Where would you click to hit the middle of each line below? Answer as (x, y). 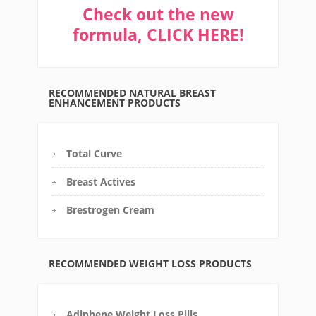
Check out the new (158, 14)
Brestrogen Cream (110, 209)
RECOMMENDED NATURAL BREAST (132, 92)
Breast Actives (101, 181)
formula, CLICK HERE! (158, 35)
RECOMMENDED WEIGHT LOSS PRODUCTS (150, 263)
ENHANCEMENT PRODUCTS (115, 102)
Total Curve (94, 153)
